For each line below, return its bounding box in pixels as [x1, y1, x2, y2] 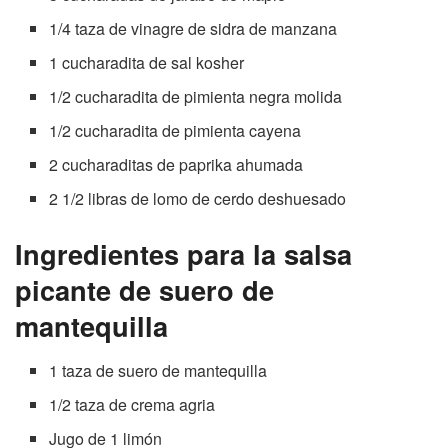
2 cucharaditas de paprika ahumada [49, 152, 304, 176]
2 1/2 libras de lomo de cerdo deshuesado [49, 186, 347, 210]
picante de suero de [15, 269, 274, 309]
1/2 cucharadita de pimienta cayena [49, 118, 302, 142]
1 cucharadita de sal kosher [49, 50, 245, 74]
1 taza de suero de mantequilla [49, 358, 268, 382]
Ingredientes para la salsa [15, 233, 352, 273]
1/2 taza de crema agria [49, 392, 216, 416]
